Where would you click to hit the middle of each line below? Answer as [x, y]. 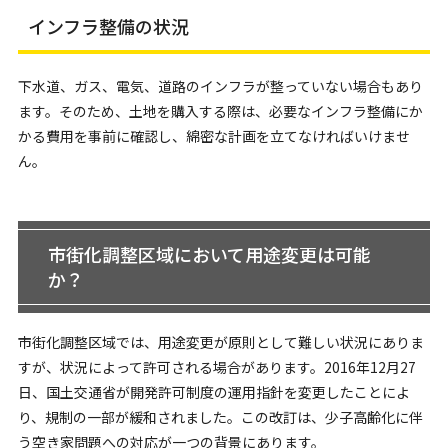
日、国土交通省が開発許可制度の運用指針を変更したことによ [213, 392]
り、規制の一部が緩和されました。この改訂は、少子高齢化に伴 [220, 417]
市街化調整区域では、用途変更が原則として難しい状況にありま [220, 342]
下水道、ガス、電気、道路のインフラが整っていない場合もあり [220, 86]
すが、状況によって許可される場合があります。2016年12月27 [216, 367]
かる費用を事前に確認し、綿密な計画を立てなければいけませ [213, 136]
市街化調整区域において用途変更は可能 [209, 254]
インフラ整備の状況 [108, 26]
